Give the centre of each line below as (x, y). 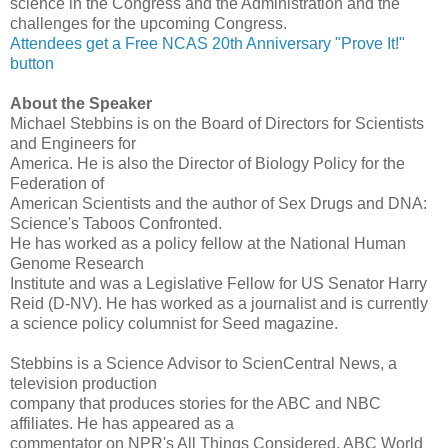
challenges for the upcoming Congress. (148, 23)
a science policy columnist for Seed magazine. (174, 323)
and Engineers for (73, 143)
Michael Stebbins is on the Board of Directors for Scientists (217, 123)
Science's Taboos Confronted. (116, 223)
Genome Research (77, 263)
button (32, 63)
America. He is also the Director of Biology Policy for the (207, 163)
